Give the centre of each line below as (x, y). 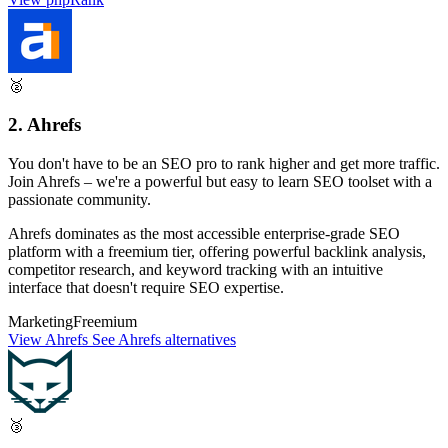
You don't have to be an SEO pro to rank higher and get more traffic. (224, 163)
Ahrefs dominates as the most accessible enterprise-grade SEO (204, 233)
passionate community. (79, 199)
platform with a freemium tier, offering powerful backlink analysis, (217, 251)
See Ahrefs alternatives (164, 339)
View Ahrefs (50, 339)
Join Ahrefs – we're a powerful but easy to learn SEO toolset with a (220, 181)
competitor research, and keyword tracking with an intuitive (195, 269)
